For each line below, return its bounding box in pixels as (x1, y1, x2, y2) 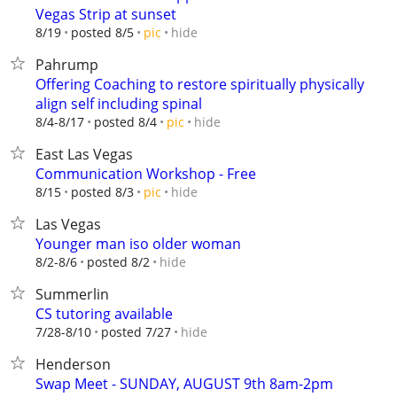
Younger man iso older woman (35, 234, 241, 253)
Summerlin (35, 284, 109, 304)
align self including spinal (35, 94, 202, 113)
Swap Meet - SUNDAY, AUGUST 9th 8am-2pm (35, 374, 333, 393)
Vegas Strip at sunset (35, 4, 176, 24)
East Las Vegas (35, 144, 133, 164)
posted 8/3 (71, 183, 134, 200)
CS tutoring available (35, 304, 173, 323)
